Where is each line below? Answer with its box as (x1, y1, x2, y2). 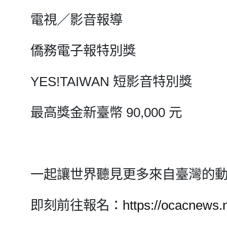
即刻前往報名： (30, 198, 123, 213)
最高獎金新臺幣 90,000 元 (30, 105, 182, 120)
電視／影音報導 (30, 12, 123, 27)
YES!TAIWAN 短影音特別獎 (30, 74, 192, 89)
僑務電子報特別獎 (30, 43, 136, 58)
